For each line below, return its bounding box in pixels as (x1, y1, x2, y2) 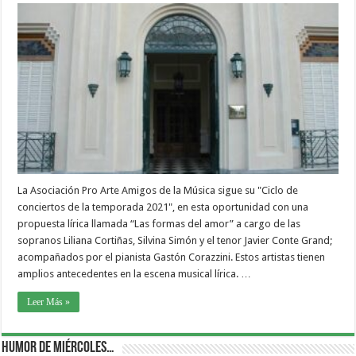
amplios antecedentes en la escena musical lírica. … (17, 267, 252, 280)
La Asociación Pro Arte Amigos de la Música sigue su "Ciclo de (17, 184, 299, 196)
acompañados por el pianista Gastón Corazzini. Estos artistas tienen (17, 250, 326, 263)
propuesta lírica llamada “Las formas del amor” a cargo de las (17, 217, 301, 230)
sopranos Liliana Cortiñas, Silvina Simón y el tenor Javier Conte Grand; (17, 234, 333, 246)
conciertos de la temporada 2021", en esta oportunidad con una (17, 200, 309, 213)
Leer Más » (27, 296, 71, 308)
